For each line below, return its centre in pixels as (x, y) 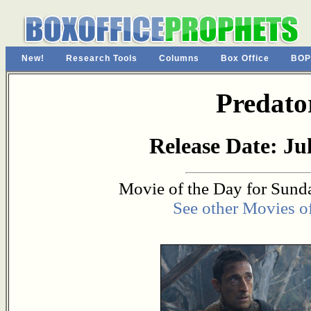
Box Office (245, 58)
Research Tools (102, 58)
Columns (179, 58)
